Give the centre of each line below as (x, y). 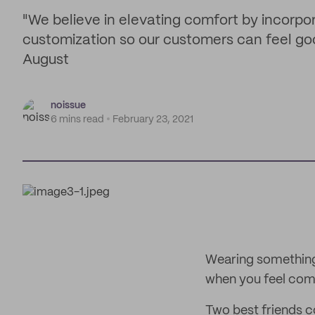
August (46, 60)
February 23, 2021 (153, 120)
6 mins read (77, 120)
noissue (68, 105)
